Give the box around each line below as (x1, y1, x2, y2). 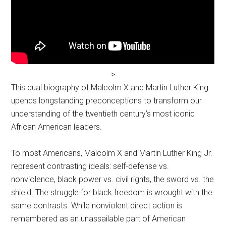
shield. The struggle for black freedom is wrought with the (11, 188, 213, 198)
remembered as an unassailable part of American (11, 214, 186, 224)
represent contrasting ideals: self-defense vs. (11, 161, 169, 172)
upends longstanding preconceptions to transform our (11, 96, 202, 106)
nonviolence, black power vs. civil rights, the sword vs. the (11, 175, 214, 185)
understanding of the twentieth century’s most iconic (11, 109, 195, 119)
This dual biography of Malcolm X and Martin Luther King (11, 83, 209, 93)
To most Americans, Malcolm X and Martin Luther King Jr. (11, 148, 213, 158)
